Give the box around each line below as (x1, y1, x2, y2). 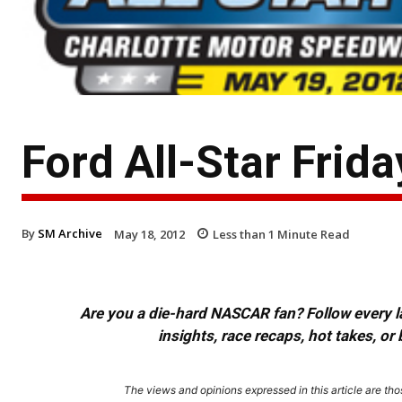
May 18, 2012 (114, 225, 185, 242)
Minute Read (275, 225, 350, 242)
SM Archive (38, 224, 102, 241)
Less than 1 (213, 225, 275, 242)
